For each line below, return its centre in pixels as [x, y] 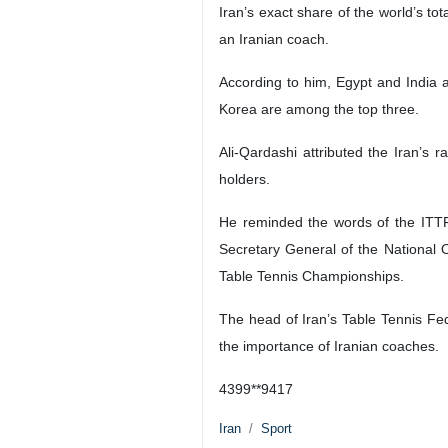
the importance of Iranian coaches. [329, 346]
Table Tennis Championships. [311, 276]
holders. [244, 179]
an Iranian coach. [274, 39]
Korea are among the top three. [319, 109]
